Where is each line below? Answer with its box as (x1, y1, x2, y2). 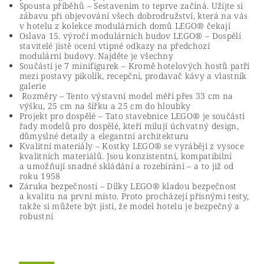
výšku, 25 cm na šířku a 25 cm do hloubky (19, 100, 191, 111)
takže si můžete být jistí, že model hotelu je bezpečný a (19, 200, 240, 212)
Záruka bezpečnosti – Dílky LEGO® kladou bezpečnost (19, 180, 237, 192)
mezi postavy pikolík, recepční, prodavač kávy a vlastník (19, 70, 247, 81)
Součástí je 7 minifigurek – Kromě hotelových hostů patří (19, 60, 250, 71)
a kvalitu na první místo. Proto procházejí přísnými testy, (19, 190, 249, 202)
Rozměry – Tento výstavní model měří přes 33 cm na (19, 90, 233, 101)
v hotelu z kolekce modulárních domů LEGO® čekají (19, 20, 230, 31)
